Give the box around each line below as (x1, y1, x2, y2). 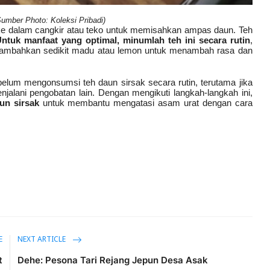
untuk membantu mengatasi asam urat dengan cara (39, 97, 253, 108)
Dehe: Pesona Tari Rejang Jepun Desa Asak (17, 254, 209, 266)
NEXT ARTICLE (17, 232, 68, 248)
